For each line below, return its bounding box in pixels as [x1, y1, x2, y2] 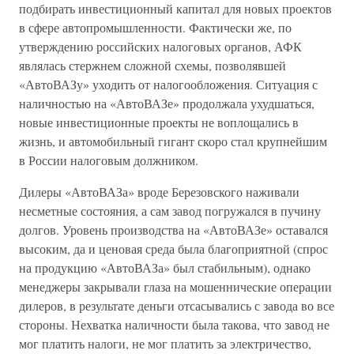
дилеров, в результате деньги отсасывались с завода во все [19, 297, 334, 314]
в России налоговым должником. [19, 152, 198, 168]
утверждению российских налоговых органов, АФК [19, 38, 302, 55]
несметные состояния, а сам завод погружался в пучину [19, 202, 321, 219]
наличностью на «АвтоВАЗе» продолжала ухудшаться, [19, 95, 314, 111]
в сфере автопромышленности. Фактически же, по [19, 19, 292, 36]
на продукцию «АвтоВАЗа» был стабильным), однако [19, 259, 311, 276]
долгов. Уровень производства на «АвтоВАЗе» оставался [19, 221, 328, 238]
